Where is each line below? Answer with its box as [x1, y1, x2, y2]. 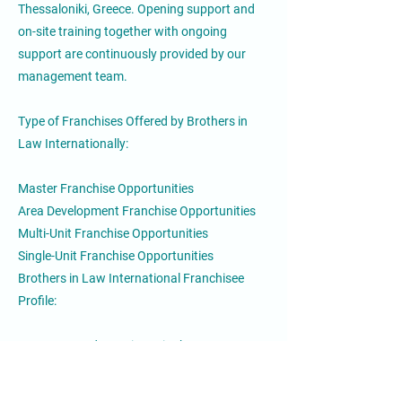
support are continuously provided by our [18, 47, 246, 61]
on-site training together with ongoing [18, 24, 227, 39]
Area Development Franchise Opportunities [18, 204, 256, 218]
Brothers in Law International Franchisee [18, 271, 244, 285]
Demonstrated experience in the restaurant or [18, 338, 269, 353]
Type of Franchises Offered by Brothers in [18, 114, 248, 128]
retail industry [18, 361, 94, 375]
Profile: [18, 293, 57, 308]
